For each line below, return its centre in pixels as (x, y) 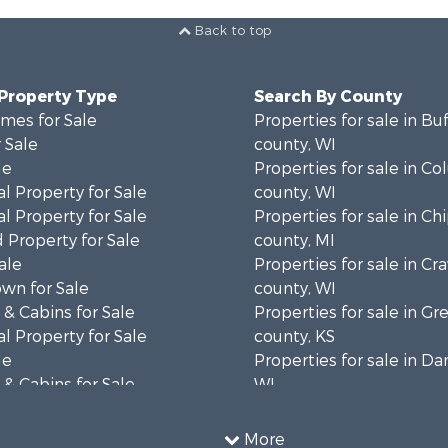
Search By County (328, 96)
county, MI (294, 240)
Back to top (230, 31)
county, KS (294, 336)
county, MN (298, 432)
